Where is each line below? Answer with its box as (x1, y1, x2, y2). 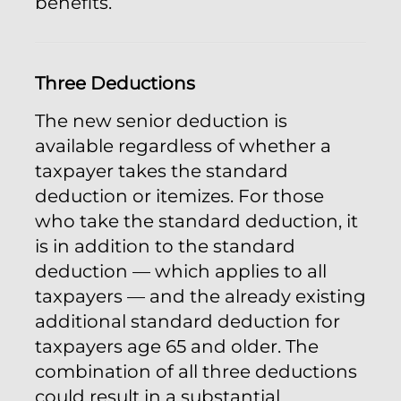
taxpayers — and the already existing (35, 286, 366, 307)
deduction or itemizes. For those (35, 185, 324, 207)
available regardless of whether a (35, 135, 331, 157)
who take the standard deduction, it (35, 210, 358, 232)
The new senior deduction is (35, 110, 287, 132)
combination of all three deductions (35, 361, 357, 382)
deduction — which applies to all (35, 260, 327, 282)
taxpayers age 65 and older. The (35, 336, 319, 357)
